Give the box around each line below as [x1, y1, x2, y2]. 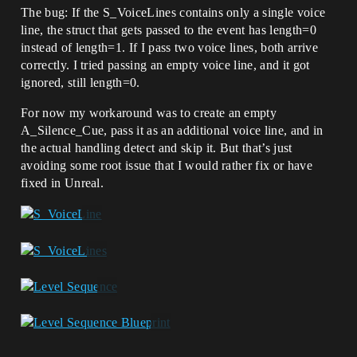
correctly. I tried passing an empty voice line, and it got [21, 58, 310, 72]
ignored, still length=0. [21, 76, 140, 89]
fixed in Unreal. [21, 176, 104, 190]
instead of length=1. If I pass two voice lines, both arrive [21, 41, 318, 54]
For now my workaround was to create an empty [21, 106, 277, 120]
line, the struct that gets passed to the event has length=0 [21, 23, 316, 37]
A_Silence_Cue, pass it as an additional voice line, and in [21, 124, 324, 137]
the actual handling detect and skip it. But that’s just [21, 141, 292, 155]
